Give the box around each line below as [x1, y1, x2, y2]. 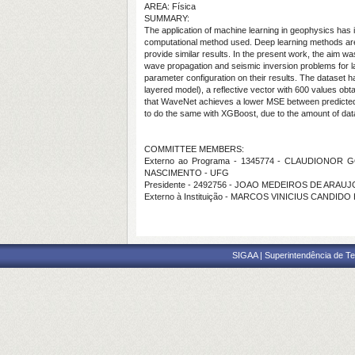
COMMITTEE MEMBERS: [144, 144, 244, 154]
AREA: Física [144, 2, 196, 11]
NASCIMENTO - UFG [144, 168, 229, 177]
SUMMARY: [144, 13, 189, 23]
